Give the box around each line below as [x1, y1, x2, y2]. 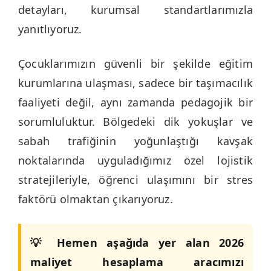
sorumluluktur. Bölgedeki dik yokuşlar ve [18, 114, 253, 129]
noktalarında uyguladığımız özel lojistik [18, 152, 253, 168]
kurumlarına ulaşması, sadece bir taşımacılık [18, 75, 253, 90]
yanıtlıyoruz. [18, 21, 82, 36]
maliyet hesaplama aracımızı [30, 254, 244, 269]
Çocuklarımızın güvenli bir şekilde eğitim [18, 56, 253, 71]
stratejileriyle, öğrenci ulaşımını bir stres [18, 172, 253, 187]
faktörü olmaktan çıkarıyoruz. [18, 191, 173, 206]
